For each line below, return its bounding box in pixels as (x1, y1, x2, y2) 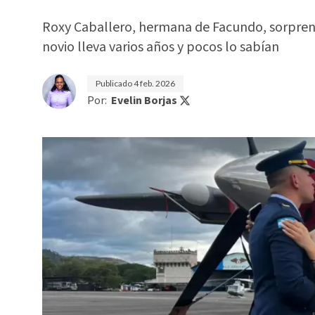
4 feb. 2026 (134, 78, 175, 89)
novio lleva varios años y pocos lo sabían (42, 37, 279, 57)
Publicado (96, 78, 134, 89)
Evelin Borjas (111, 93, 177, 108)
